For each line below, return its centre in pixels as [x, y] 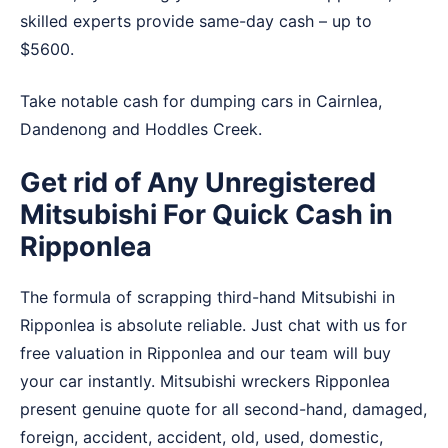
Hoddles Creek [201, 129]
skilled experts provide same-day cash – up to [196, 21]
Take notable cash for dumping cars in [168, 101]
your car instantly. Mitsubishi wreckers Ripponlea [205, 381]
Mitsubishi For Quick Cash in [206, 215]
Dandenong [63, 129]
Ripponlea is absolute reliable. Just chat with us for [213, 325]
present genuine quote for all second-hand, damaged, [223, 409]
